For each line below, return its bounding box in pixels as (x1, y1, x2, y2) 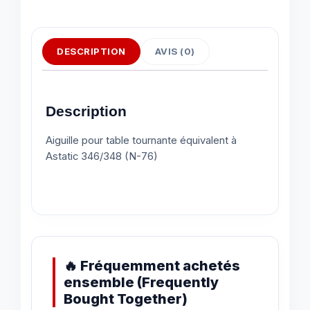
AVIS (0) (154, 46, 195, 57)
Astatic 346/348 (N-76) (46, 150, 158, 163)
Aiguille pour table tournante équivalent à (46, 134, 237, 147)
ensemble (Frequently (64, 273, 219, 291)
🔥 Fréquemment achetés (64, 257, 240, 274)
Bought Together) (64, 290, 188, 307)
